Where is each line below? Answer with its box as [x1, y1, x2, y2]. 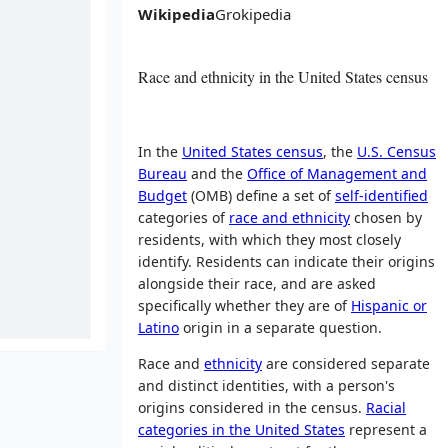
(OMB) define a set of [187, 185, 335, 205]
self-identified [335, 185, 428, 205]
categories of [138, 207, 229, 227]
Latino [138, 317, 179, 337]
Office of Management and [247, 163, 427, 183]
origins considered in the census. [138, 397, 366, 417]
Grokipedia [215, 4, 291, 24]
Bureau [138, 163, 187, 183]
